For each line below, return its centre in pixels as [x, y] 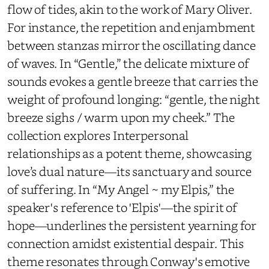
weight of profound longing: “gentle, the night [134, 99]
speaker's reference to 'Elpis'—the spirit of [122, 207]
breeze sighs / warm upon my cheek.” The [121, 117]
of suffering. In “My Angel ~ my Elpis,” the [121, 189]
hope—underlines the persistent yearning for [132, 225]
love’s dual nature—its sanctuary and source [130, 171]
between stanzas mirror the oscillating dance [132, 45]
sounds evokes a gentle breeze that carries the [133, 81]
